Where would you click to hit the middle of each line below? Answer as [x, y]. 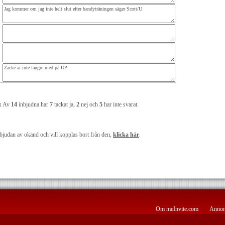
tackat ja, [65, 104]
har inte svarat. [121, 104]
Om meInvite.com [177, 209]
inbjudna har [33, 104]
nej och [89, 104]
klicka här [126, 135]
